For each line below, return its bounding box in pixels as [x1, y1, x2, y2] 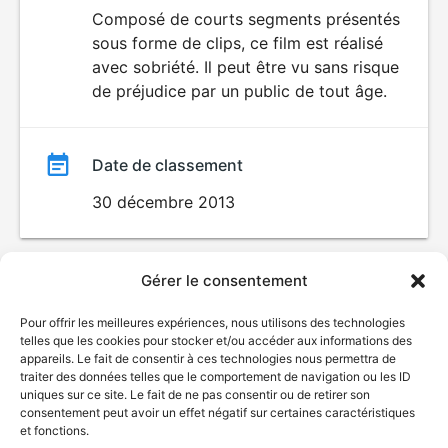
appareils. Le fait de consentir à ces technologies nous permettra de [20, 351, 396, 366]
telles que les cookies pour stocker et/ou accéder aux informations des [20, 333, 412, 348]
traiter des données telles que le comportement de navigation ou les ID [20, 369, 411, 384]
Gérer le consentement [140, 271, 308, 290]
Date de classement [92, 155, 243, 175]
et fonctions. [20, 423, 89, 438]
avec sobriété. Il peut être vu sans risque [92, 57, 399, 77]
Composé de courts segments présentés [92, 9, 400, 29]
